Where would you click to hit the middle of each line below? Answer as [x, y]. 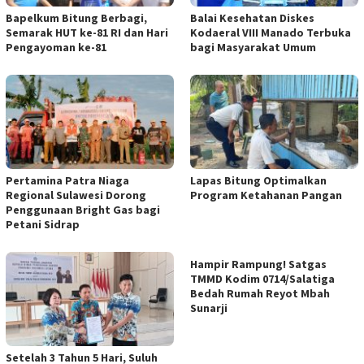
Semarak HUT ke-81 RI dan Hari [87, 33]
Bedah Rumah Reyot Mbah [260, 293]
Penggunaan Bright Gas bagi [83, 209]
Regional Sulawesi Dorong [76, 195]
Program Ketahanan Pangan [266, 195]
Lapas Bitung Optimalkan [258, 180]
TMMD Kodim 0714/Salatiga [262, 278]
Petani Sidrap [43, 224]
